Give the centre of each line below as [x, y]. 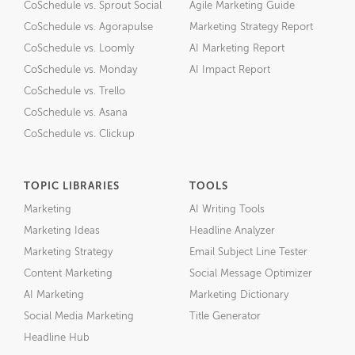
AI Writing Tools [227, 210]
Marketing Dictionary [239, 295]
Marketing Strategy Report [251, 27]
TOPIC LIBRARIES [72, 187]
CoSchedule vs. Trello [74, 92]
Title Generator [225, 317]
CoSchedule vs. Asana [76, 113]
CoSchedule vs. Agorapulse [88, 27]
